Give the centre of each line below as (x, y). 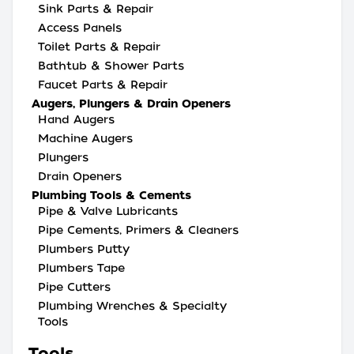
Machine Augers (85, 138)
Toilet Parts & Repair (99, 47)
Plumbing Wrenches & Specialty (132, 306)
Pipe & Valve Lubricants (108, 211)
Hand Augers (76, 119)
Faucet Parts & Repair (103, 85)
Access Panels (80, 28)
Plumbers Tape (81, 268)
